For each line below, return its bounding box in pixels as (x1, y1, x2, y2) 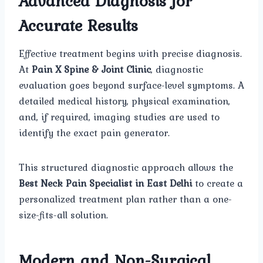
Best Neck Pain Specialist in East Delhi (19, 175, 192, 191)
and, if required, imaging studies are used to (19, 109, 220, 124)
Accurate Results (19, 12, 138, 38)
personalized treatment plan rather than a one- (19, 191, 232, 207)
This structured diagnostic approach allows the (19, 159, 233, 175)
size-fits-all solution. (19, 207, 108, 222)
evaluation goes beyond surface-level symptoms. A (19, 77, 244, 93)
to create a (192, 175, 243, 191)
